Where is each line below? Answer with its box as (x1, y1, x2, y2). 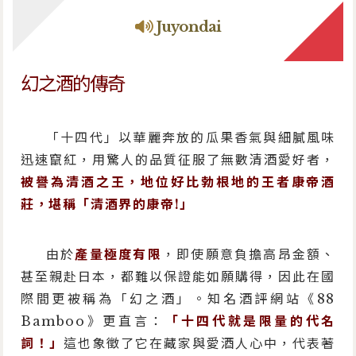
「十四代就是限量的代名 (164, 312, 335, 329)
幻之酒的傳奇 (21, 72, 125, 95)
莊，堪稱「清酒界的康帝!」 (21, 195, 194, 212)
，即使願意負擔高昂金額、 (161, 246, 335, 262)
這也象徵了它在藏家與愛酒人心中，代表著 (64, 335, 335, 351)
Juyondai (155, 17, 222, 36)
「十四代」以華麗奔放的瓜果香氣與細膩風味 (46, 129, 335, 145)
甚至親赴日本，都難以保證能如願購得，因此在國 (21, 268, 335, 284)
